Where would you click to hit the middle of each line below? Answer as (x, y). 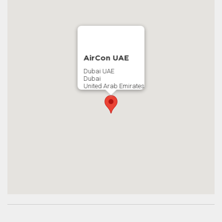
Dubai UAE (99, 71)
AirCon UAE (106, 58)
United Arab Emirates (114, 86)
